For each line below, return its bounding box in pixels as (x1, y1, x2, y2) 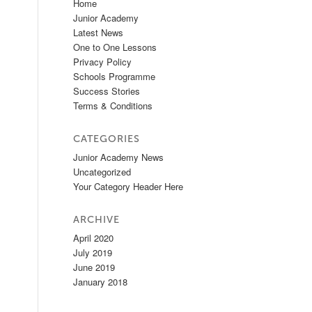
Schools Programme (73, 70, 156, 83)
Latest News (73, 26, 124, 39)
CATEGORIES (73, 133, 141, 145)
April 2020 (73, 231, 114, 244)
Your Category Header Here (73, 180, 184, 193)
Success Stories (73, 84, 141, 97)
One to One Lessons (73, 40, 157, 54)
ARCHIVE (73, 214, 120, 226)
